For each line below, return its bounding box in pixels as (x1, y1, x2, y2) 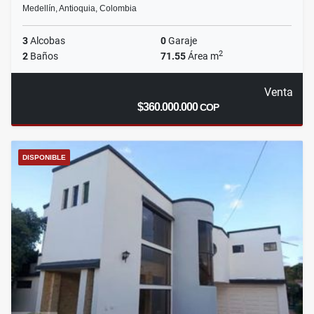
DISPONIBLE (22, 153, 66, 162)
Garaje (166, 35, 197, 47)
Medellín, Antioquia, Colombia (22, 4, 137, 14)
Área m (186, 50, 219, 62)
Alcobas (28, 35, 65, 47)
